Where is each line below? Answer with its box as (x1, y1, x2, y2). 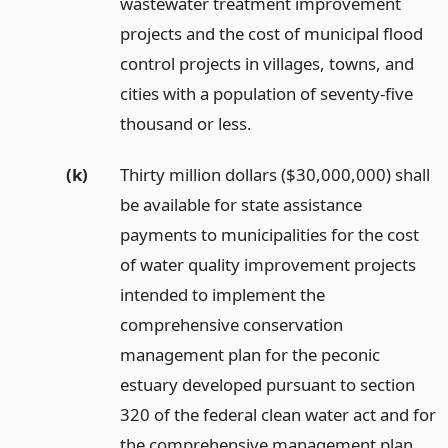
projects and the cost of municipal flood (119, 21, 423, 45)
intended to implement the (119, 282, 325, 306)
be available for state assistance (119, 192, 362, 216)
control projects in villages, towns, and (119, 51, 414, 75)
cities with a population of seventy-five (119, 81, 413, 105)
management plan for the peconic (119, 342, 380, 366)
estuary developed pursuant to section (119, 372, 415, 396)
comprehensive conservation (119, 312, 343, 336)
